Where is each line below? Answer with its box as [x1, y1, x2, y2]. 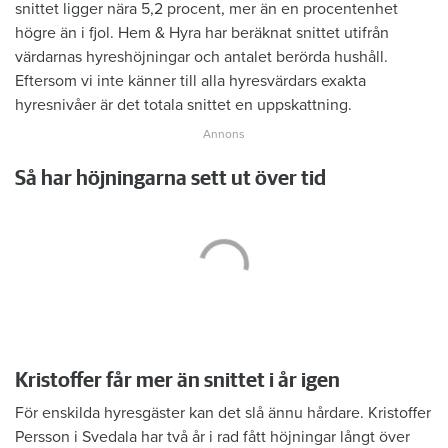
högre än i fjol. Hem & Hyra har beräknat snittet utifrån [15, 23, 389, 44]
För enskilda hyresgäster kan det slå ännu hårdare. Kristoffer [15, 403, 431, 424]
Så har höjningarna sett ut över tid [15, 168, 326, 190]
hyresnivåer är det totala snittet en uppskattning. [15, 95, 352, 116]
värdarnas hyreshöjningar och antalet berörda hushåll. [15, 47, 388, 68]
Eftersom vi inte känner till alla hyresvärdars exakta [15, 71, 366, 92]
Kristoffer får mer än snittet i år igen [15, 370, 340, 392]
